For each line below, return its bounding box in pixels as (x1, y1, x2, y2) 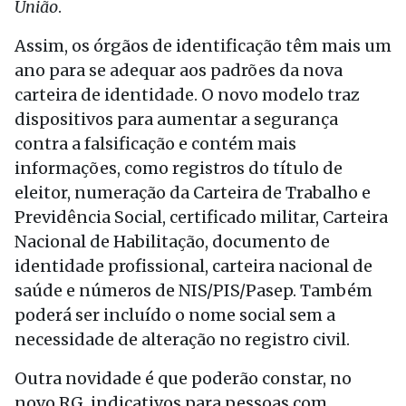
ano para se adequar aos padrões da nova (14, 60, 343, 81)
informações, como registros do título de (14, 158, 343, 179)
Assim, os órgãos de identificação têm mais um (14, 35, 391, 56)
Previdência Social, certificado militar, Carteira (14, 207, 388, 227)
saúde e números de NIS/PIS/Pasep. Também (14, 280, 372, 301)
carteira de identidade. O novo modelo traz (14, 84, 360, 105)
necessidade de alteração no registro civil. (14, 329, 350, 350)
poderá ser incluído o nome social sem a (14, 304, 335, 325)
